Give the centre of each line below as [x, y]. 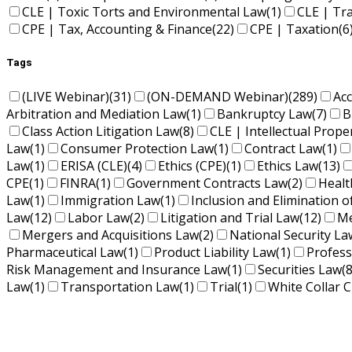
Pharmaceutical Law [65, 253]
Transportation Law [120, 287]
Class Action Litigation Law [101, 132]
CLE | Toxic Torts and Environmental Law [144, 12]
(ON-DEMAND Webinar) [218, 97]
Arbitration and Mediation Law [96, 114]
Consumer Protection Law [137, 149]
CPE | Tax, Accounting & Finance [117, 29]
